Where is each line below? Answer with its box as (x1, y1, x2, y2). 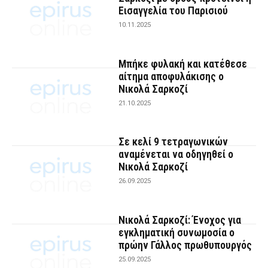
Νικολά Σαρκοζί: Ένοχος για (118, 213, 242, 226)
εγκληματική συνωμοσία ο (118, 226, 235, 239)
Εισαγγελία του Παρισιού (118, 4, 229, 17)
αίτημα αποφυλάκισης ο (118, 69, 224, 83)
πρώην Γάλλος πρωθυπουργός (118, 238, 252, 251)
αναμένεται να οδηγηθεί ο (118, 148, 234, 161)
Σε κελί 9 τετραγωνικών (118, 135, 229, 148)
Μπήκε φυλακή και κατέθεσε (118, 57, 248, 70)
